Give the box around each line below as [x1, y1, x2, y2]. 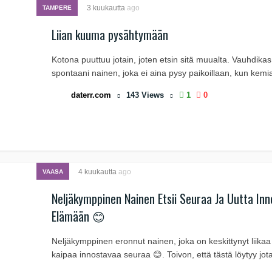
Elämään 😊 [52, 207, 105, 225]
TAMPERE [42, 4, 72, 11]
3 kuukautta [87, 4, 127, 12]
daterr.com [71, 90, 111, 100]
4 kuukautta [78, 168, 118, 176]
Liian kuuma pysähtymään [52, 25, 168, 44]
